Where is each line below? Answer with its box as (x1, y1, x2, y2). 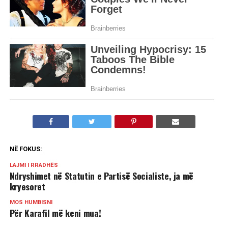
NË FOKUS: (9, 145, 42, 153)
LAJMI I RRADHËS (9, 161, 58, 168)
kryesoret (9, 179, 45, 193)
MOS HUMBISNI (9, 198, 52, 206)
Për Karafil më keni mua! (9, 206, 101, 219)
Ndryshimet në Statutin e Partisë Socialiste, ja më (9, 168, 194, 182)
